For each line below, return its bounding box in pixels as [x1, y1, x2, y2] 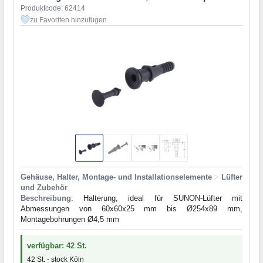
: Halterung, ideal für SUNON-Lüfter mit [71, 194, 242, 203]
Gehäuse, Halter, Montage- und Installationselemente [21, 173, 212, 182]
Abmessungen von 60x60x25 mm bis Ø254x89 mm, [21, 204, 242, 214]
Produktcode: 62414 [21, 4, 85, 13]
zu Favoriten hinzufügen [30, 16, 107, 25]
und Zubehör [21, 183, 68, 193]
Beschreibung [21, 194, 71, 203]
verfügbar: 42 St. [27, 241, 87, 251]
